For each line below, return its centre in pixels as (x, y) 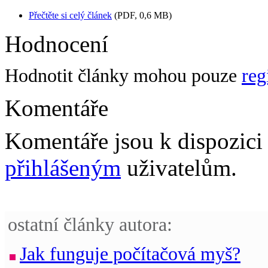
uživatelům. (179, 167)
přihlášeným (63, 167)
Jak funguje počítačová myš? (130, 254)
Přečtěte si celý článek (70, 15)
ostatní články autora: (90, 224)
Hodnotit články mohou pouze (123, 75)
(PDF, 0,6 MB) (142, 15)
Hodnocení (57, 44)
